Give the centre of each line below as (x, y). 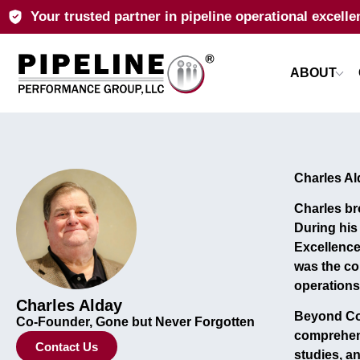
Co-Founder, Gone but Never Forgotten (135, 321)
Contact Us (67, 346)
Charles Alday (69, 305)
